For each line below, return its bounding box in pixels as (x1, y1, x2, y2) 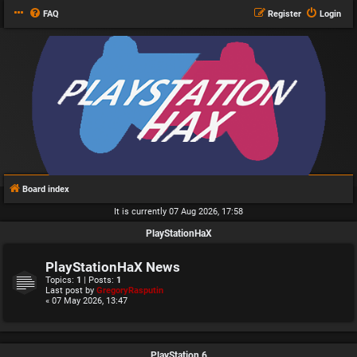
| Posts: (81, 275, 116, 285)
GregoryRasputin (96, 285, 163, 296)
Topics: (45, 275, 76, 285)
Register (268, 9, 301, 19)
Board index (22, 184, 69, 194)
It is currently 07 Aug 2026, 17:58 (114, 206, 243, 217)
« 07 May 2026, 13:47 (45, 296, 127, 306)
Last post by (45, 285, 96, 296)
